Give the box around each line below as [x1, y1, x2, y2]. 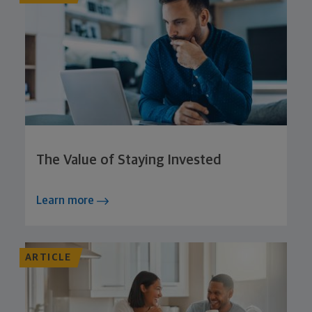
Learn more [36, 195, 97, 207]
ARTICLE [25, 253, 72, 263]
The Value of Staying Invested [36, 153, 221, 168]
